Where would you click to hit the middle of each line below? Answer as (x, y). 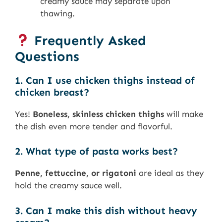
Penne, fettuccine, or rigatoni (76, 173)
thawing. (57, 14)
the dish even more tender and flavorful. (94, 126)
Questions (47, 56)
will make (184, 114)
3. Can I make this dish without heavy (106, 210)
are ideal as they (170, 173)
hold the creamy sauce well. (68, 186)
